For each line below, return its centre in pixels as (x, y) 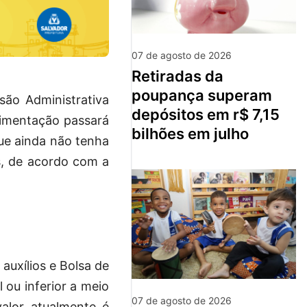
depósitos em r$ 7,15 (206, 115)
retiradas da (136, 76)
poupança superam (202, 96)
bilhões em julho (190, 134)
